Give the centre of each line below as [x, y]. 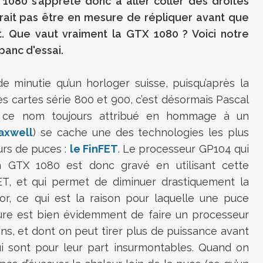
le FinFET [94, 149]
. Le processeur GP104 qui [183, 149]
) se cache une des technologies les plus [141, 133]
